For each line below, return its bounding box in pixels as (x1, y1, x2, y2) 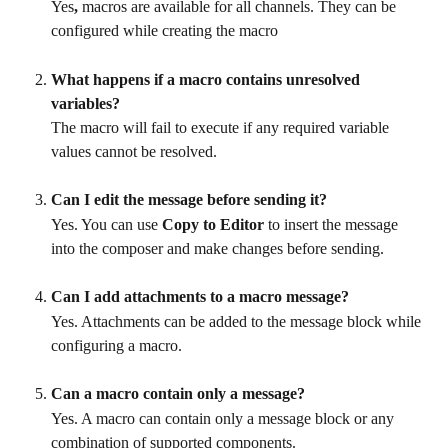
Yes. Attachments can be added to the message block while (51, 312, 425, 330)
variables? (51, 94, 120, 112)
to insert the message (264, 215, 402, 233)
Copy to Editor (162, 215, 264, 233)
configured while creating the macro (51, 22, 278, 40)
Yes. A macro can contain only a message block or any (51, 409, 398, 427)
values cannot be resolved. (51, 142, 217, 160)
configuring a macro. (51, 336, 182, 354)
